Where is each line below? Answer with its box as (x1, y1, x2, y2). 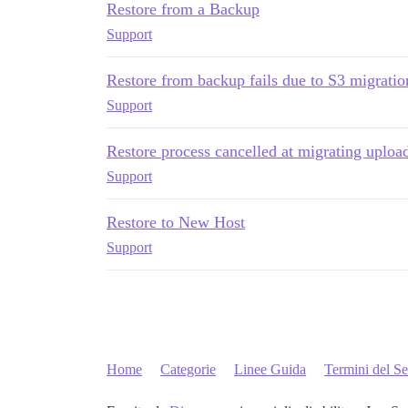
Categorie (160, 362, 216, 378)
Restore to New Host (107, 213, 245, 232)
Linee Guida (234, 362, 306, 378)
